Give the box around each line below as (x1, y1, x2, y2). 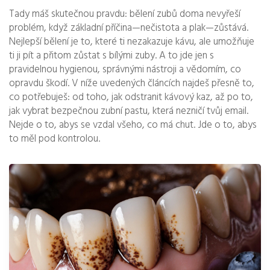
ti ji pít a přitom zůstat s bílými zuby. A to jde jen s (9, 48, 214, 64)
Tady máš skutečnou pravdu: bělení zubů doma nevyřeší (9, 6, 240, 22)
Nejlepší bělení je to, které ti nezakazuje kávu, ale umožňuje (9, 34, 254, 50)
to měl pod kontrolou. (9, 131, 100, 147)
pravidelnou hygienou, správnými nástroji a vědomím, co (9, 61, 241, 78)
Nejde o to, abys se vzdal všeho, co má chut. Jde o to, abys (9, 117, 257, 133)
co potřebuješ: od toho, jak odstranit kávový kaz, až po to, (9, 89, 253, 105)
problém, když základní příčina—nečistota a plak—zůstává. (9, 20, 248, 36)
